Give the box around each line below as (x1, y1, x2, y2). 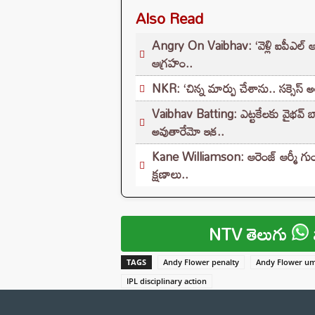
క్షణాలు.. (152, 162, 188, 186)
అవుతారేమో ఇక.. (152, 119, 224, 143)
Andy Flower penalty (163, 256, 239, 267)
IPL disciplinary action (127, 275, 207, 286)
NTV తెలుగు (209, 217, 292, 250)
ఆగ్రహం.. (152, 51, 193, 75)
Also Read (136, 3, 203, 33)
